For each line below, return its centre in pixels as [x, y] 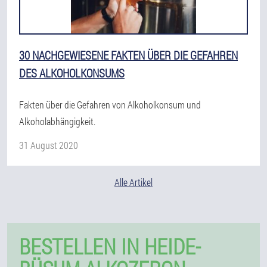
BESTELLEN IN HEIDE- [110, 246]
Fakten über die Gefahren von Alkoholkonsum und [110, 105]
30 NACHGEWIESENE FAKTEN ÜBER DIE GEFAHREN [128, 55]
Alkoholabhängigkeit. [57, 121]
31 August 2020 [49, 145]
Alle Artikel [133, 182]
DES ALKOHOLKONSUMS [72, 73]
